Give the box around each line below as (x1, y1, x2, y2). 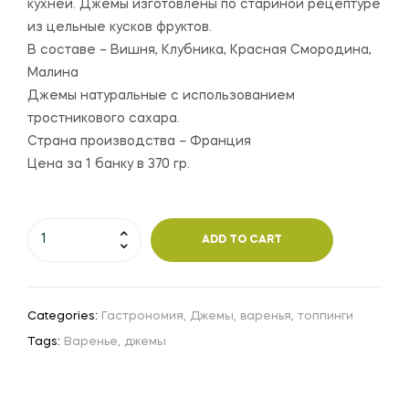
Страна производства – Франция (27, 134, 251, 148)
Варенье (64, 335, 118, 348)
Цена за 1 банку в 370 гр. (27, 157, 190, 171)
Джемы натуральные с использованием (27, 89, 295, 102)
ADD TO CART (202, 234, 282, 246)
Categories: (27, 309, 101, 322)
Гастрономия (101, 309, 184, 322)
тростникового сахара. (27, 111, 180, 125)
